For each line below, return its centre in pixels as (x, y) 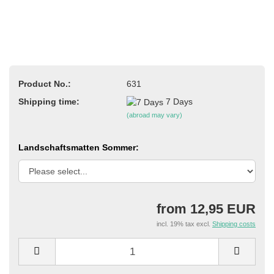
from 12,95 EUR (206, 209)
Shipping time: (49, 101)
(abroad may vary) (154, 115)
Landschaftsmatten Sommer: (79, 148)
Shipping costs (234, 224)
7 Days (179, 101)
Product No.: (45, 83)
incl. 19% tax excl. (184, 224)
